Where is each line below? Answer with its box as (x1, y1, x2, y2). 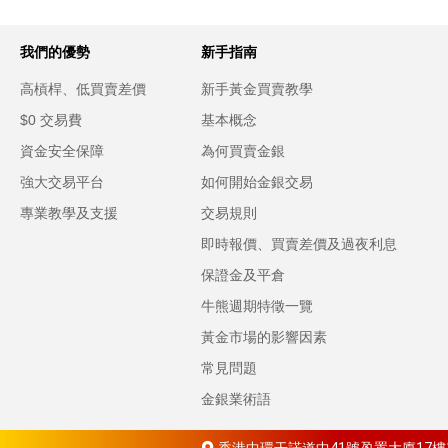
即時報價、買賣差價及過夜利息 (200, 236, 397, 252)
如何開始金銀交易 (200, 174, 313, 190)
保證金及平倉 (200, 267, 285, 283)
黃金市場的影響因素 (200, 329, 327, 345)
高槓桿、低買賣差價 (20, 81, 146, 97)
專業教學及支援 (20, 205, 118, 221)
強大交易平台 (20, 174, 104, 190)
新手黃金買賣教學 (200, 81, 313, 97)
